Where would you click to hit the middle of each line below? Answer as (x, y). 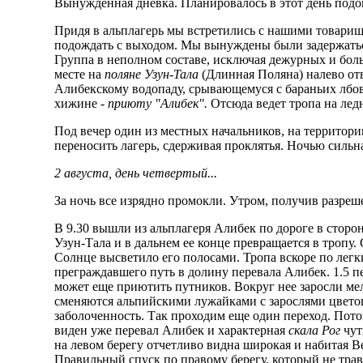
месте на (80, 75)
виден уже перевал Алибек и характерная (172, 331)
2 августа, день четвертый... (136, 173)
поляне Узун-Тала (152, 75)
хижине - (81, 104)
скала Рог (315, 331)
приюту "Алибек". (158, 104)
